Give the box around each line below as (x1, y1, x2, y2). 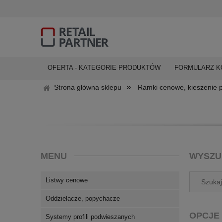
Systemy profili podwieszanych (46, 213, 135, 221)
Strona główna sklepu (54, 83, 121, 91)
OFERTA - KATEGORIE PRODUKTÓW (48, 64, 161, 71)
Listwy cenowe (46, 176, 88, 184)
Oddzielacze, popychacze (46, 194, 120, 202)
